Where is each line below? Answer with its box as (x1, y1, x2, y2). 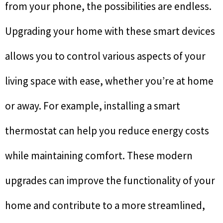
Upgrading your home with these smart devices (5, 24, 215, 38)
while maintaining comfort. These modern (5, 149, 193, 163)
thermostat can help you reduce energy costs (5, 124, 209, 138)
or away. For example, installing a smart (5, 99, 180, 113)
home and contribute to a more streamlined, (5, 199, 205, 213)
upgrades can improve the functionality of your (5, 174, 215, 188)
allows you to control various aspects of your (5, 49, 206, 63)
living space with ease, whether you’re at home (5, 74, 214, 88)
